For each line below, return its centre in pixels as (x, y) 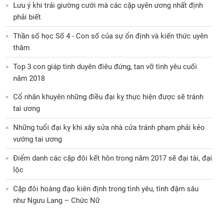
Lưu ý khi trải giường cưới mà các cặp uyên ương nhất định (108, 6)
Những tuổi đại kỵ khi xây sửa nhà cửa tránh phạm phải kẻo (109, 128)
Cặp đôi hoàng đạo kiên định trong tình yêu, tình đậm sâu (106, 189)
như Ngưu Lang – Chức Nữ (56, 201)
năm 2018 (29, 79)
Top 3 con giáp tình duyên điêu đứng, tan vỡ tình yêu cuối (105, 67)
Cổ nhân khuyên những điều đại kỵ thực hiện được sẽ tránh (108, 97)
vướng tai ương (37, 139)
